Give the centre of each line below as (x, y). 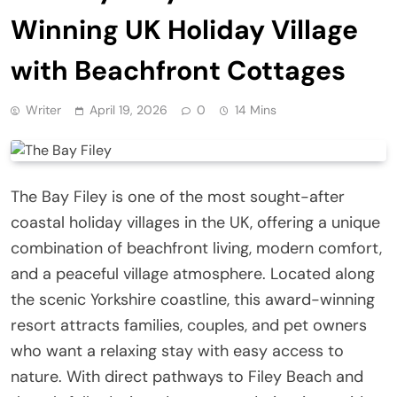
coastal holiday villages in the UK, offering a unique (195, 222)
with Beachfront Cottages (178, 70)
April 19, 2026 (128, 109)
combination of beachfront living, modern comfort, (196, 248)
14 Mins (256, 109)
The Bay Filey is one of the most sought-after (178, 196)
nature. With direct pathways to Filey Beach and (187, 376)
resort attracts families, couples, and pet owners (189, 325)
